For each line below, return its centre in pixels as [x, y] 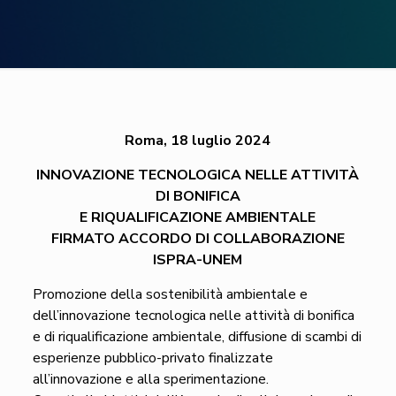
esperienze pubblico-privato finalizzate [152, 358]
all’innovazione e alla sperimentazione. [150, 379]
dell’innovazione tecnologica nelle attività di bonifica [193, 316]
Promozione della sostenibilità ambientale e [170, 294]
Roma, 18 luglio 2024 [198, 141]
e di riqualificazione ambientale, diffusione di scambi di [197, 337]
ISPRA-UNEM [198, 260]
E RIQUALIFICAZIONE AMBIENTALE [198, 217]
